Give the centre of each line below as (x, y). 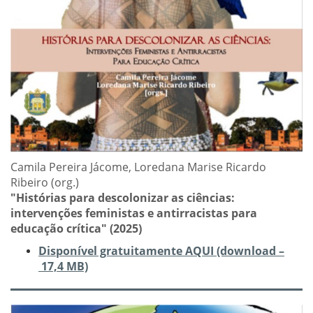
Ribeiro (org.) (45, 183)
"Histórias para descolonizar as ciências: (123, 198)
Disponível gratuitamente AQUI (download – (161, 251)
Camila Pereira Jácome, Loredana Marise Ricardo (138, 167)
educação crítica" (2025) (76, 229)
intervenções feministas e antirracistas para (134, 213)
